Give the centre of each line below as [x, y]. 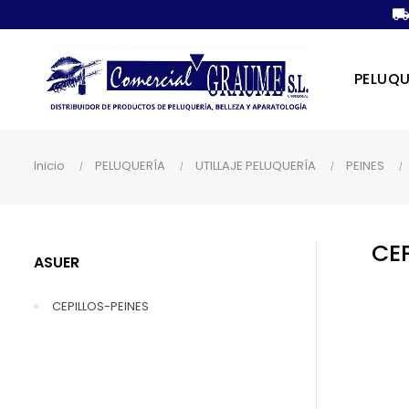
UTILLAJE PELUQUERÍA [256, 166]
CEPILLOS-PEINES [100, 306]
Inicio [49, 166]
